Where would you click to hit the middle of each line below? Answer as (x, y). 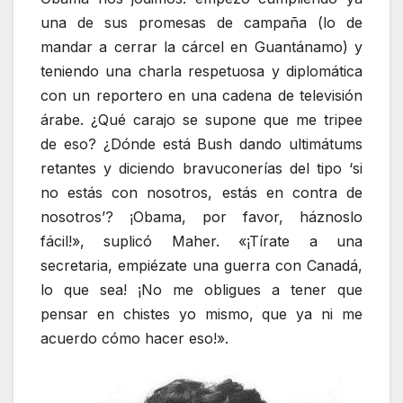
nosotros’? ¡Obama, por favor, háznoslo (201, 216)
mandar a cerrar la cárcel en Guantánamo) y (201, 46)
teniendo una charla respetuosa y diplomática (201, 71)
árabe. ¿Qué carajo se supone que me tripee (201, 119)
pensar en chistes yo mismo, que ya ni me (201, 313)
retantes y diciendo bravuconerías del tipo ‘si (201, 168)
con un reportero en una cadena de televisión (201, 95)
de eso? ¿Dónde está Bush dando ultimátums (201, 143)
